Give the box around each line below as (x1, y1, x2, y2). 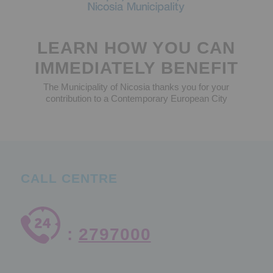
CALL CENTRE (20, 171, 118, 185)
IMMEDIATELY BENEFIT (34, 58, 238, 77)
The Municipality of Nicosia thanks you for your (43, 81, 230, 92)
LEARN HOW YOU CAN (37, 38, 236, 57)
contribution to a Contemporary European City (45, 93, 227, 104)
